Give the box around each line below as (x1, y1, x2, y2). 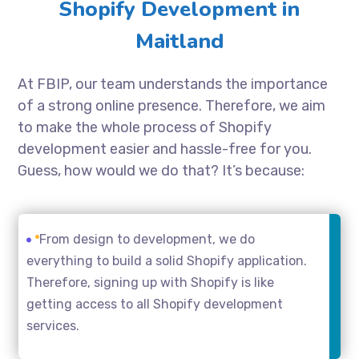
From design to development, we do (38, 231, 255, 247)
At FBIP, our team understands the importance (18, 75, 329, 93)
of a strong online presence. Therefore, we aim (18, 96, 326, 115)
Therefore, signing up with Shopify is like (26, 274, 274, 290)
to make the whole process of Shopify (18, 118, 272, 136)
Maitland (135, 26, 224, 55)
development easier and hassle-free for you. (18, 139, 313, 158)
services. (26, 317, 83, 333)
